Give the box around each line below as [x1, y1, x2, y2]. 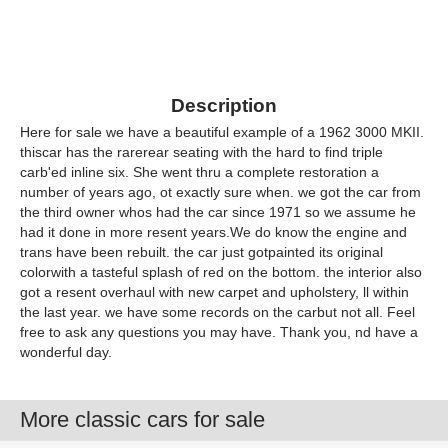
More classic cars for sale [20, 407, 265, 432]
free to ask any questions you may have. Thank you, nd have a [20, 324, 418, 340]
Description [171, 95, 277, 116]
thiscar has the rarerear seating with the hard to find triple [20, 144, 383, 160]
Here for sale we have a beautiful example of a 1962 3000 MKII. [20, 124, 424, 140]
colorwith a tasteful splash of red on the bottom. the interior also [20, 264, 422, 280]
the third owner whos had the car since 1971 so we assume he [20, 204, 416, 220]
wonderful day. [20, 344, 112, 360]
